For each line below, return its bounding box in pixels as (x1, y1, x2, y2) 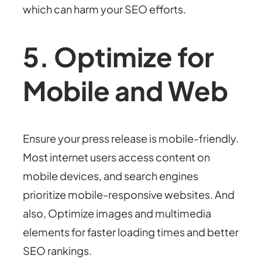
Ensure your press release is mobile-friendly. (23, 132, 239, 146)
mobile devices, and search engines (23, 169, 199, 183)
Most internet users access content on (23, 150, 211, 164)
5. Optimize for (23, 39, 215, 73)
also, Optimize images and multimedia (23, 206, 212, 220)
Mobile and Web (23, 73, 229, 107)
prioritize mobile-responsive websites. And (23, 188, 235, 202)
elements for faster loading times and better (23, 225, 239, 239)
